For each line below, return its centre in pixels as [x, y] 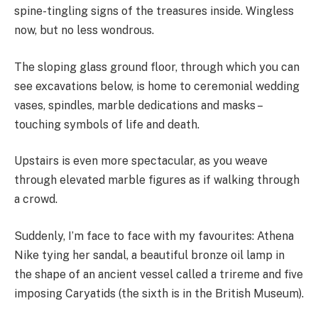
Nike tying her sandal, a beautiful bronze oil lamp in [149, 255]
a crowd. [36, 199]
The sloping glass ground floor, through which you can [157, 67]
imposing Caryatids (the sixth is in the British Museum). [159, 293]
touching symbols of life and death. [107, 124]
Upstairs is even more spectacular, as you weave [141, 161]
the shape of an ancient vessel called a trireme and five [159, 274]
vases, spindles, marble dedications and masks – [138, 105]
